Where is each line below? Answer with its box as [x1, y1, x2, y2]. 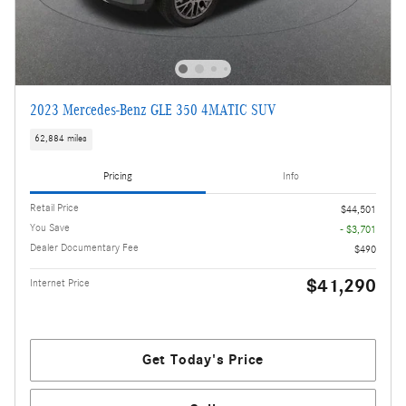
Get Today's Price [141, 351, 265, 368]
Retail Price [30, 200, 79, 214]
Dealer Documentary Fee [30, 240, 139, 254]
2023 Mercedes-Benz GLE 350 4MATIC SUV [30, 101, 275, 120]
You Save [30, 220, 70, 234]
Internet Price [30, 275, 90, 289]
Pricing [103, 169, 132, 183]
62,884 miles [34, 133, 88, 145]
